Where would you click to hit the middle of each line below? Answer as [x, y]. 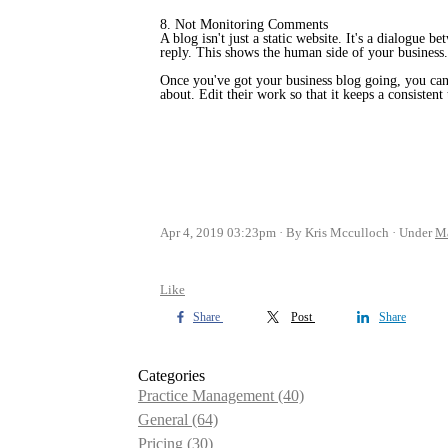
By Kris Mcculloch [337, 232]
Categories [171, 375]
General [165, 419]
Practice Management [208, 395]
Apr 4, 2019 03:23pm [218, 232]
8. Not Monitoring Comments [244, 24]
